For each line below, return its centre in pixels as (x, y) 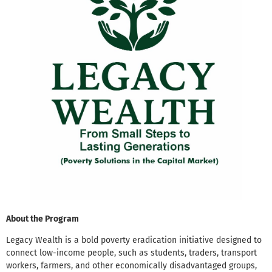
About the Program (42, 219)
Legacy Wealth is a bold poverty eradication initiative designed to (134, 240)
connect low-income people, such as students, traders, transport (131, 253)
